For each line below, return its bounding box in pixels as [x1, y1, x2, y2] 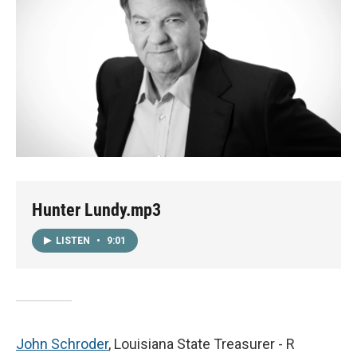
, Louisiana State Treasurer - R [108, 335, 295, 352]
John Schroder [16, 335, 108, 352]
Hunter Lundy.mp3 [32, 200, 161, 221]
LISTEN [56, 234, 92, 246]
